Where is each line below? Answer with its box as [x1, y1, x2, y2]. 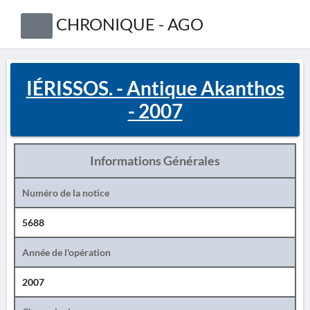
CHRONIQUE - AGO [55, 14, 203, 34]
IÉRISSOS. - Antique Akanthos [26, 76, 284, 100]
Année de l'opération [22, 246, 111, 258]
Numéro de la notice [22, 187, 109, 199]
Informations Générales [90, 153, 220, 168]
